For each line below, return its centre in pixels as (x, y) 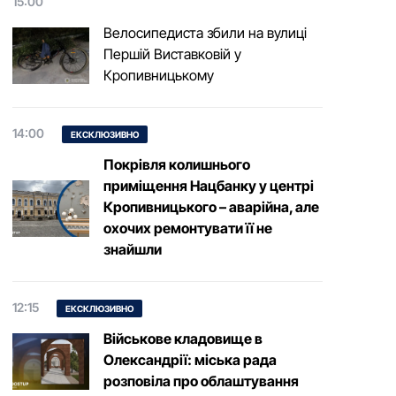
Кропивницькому (158, 75)
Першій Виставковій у (172, 54)
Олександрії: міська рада (190, 360)
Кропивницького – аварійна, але (211, 207)
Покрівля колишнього (176, 164)
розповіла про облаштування (201, 381)
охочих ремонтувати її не (187, 228)
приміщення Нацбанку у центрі (208, 186)
